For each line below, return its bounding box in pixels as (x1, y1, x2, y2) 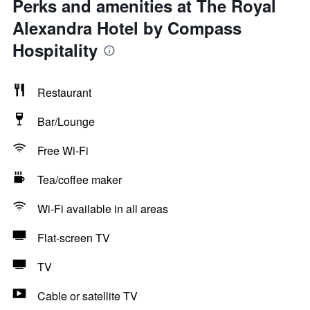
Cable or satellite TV (37, 288, 138, 304)
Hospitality (12, 38, 98, 62)
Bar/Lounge (37, 113, 95, 129)
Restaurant (37, 84, 91, 100)
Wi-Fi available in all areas (37, 201, 168, 217)
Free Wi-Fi (37, 143, 89, 158)
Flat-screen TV (37, 230, 110, 246)
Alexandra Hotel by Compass (12, 16, 241, 39)
